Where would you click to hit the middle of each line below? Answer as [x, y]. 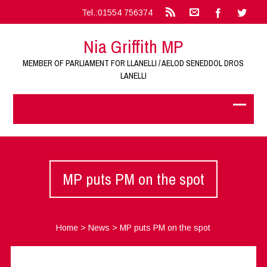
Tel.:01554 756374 [117, 13]
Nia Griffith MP [133, 46]
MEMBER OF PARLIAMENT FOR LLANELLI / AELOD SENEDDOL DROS [133, 63]
